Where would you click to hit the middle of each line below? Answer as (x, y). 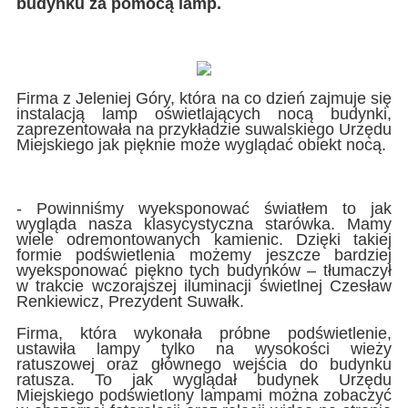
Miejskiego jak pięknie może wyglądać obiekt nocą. (201, 145)
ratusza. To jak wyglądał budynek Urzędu (204, 380)
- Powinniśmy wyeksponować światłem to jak (204, 209)
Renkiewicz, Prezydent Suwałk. (130, 302)
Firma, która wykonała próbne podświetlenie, (204, 334)
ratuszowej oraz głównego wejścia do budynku (204, 365)
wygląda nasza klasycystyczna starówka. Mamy (204, 224)
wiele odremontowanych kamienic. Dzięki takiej (204, 240)
